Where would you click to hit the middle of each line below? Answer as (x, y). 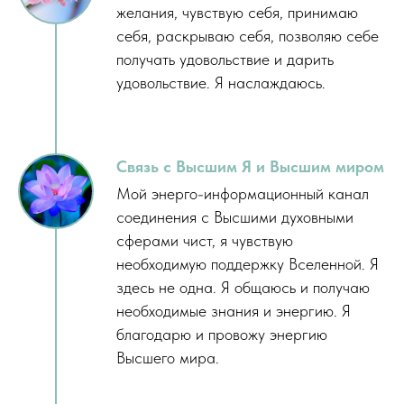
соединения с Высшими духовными (235, 217)
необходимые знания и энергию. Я (234, 311)
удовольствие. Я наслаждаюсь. (221, 83)
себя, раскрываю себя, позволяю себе (248, 36)
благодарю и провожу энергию (222, 335)
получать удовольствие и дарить (225, 60)
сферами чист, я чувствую (205, 241)
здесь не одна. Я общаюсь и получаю (243, 288)
